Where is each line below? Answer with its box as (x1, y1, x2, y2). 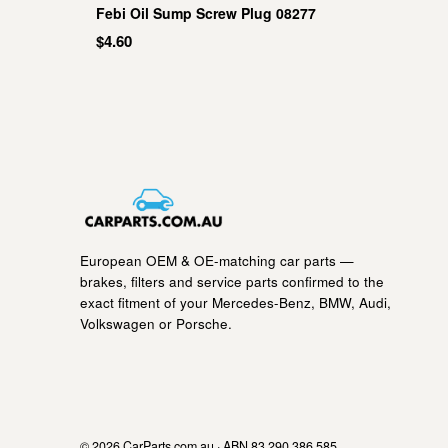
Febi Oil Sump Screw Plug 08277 (96, 2, 316, 23)
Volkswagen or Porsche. (80, 314, 232, 333)
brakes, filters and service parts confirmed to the (80, 272, 384, 291)
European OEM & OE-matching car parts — (80, 251, 354, 270)
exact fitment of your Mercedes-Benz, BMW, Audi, (80, 293, 391, 312)
